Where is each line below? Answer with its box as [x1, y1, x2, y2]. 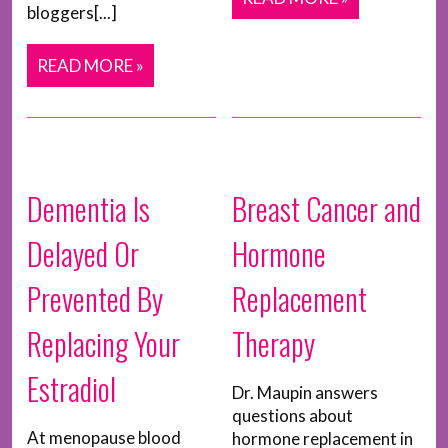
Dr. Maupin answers [231, 382, 378, 404]
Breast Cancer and [231, 186, 421, 232]
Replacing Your [27, 321, 180, 367]
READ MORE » [37, 55, 144, 77]
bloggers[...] [27, 2, 117, 24]
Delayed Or [27, 231, 139, 277]
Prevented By [27, 276, 163, 322]
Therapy [231, 321, 315, 367]
